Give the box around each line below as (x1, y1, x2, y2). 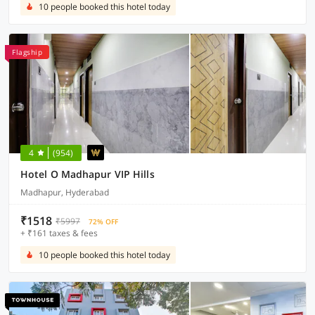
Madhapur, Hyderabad (20, 186, 109, 198)
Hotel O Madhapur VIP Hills (20, 167, 155, 181)
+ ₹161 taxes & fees (20, 227, 98, 239)
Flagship (12, 47, 42, 57)
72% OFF (89, 217, 118, 226)
